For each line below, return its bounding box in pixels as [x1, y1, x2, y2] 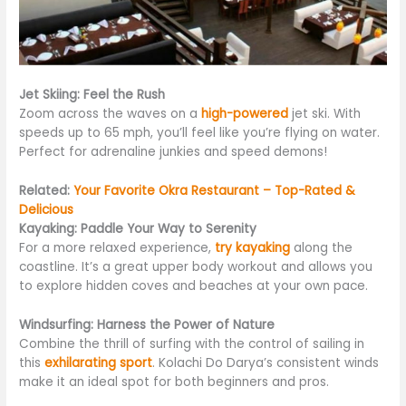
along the [290, 239, 353, 257]
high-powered [201, 105, 289, 123]
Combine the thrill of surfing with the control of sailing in [19, 334, 365, 353]
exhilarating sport [44, 353, 153, 372]
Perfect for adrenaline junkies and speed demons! [19, 143, 328, 161]
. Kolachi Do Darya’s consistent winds [152, 353, 380, 372]
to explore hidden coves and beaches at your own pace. [19, 277, 369, 295]
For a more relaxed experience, [19, 239, 216, 257]
